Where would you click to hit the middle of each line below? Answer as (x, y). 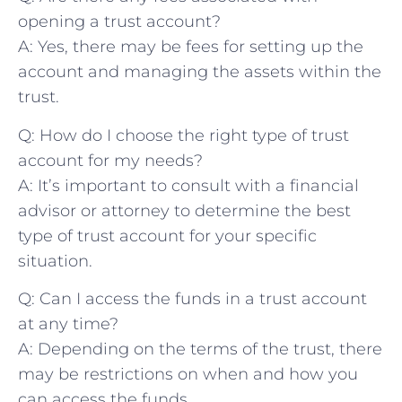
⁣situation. (55, 261)
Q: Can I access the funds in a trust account (192, 299)
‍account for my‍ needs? (110, 160)
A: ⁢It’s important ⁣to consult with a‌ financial (188, 185)
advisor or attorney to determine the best (184, 210)
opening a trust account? (119, 22)
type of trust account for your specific (167, 236)
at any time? (68, 324)
